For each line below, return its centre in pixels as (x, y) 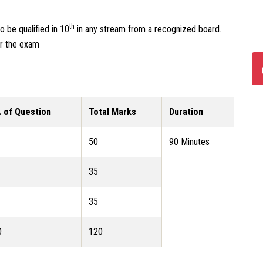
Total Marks (112, 112)
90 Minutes (189, 142)
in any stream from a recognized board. (148, 29)
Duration (186, 112)
